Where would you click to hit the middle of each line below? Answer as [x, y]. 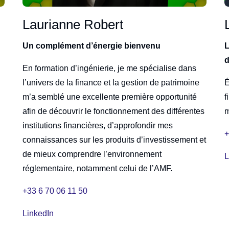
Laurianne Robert [73, 24]
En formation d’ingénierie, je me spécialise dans [109, 68]
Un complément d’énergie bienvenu [91, 45]
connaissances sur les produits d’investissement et [114, 140]
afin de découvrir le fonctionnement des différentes [113, 111]
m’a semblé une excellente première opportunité [109, 97]
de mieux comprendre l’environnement [92, 154]
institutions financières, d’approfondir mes [97, 125]
